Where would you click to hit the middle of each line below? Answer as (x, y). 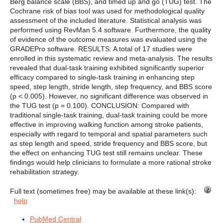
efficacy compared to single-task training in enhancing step (102, 77)
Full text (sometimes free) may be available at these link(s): (107, 191)
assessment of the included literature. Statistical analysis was (106, 21)
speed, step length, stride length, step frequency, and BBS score (111, 87)
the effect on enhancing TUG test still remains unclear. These (106, 153)
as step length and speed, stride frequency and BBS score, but (109, 144)
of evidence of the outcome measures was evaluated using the (109, 40)
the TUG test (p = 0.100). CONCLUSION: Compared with (100, 106)
